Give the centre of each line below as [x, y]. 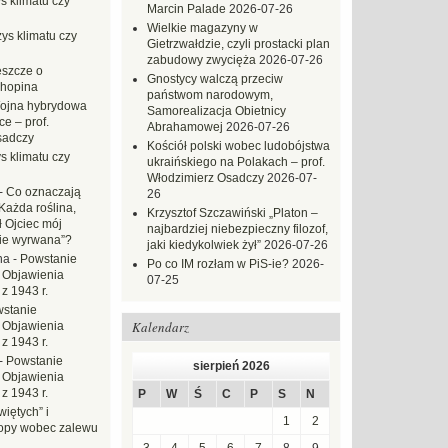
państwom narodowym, [210, 95]
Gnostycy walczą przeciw [215, 79]
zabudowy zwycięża [201, 60]
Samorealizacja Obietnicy [216, 111]
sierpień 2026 [231, 366]
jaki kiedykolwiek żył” [204, 245]
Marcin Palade [186, 9]
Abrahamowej [185, 127]
